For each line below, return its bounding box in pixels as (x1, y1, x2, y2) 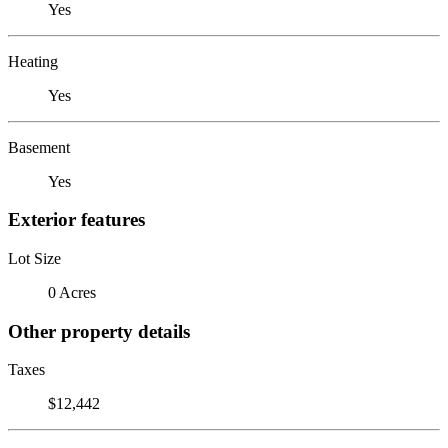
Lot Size (8, 249, 61, 267)
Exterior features (8, 209, 145, 231)
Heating (8, 52, 58, 70)
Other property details (8, 320, 190, 342)
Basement (8, 138, 70, 156)
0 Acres (48, 283, 96, 301)
